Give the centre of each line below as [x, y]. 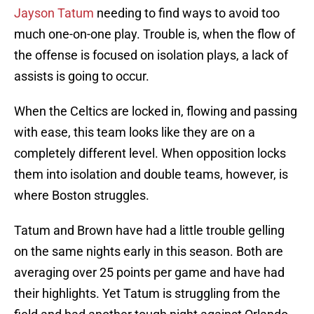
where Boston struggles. [82, 196]
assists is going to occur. [82, 76]
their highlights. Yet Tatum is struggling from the [147, 294]
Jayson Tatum [54, 13]
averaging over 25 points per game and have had [149, 273]
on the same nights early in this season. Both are [149, 252]
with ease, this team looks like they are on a [135, 132]
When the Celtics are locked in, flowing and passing [156, 111]
